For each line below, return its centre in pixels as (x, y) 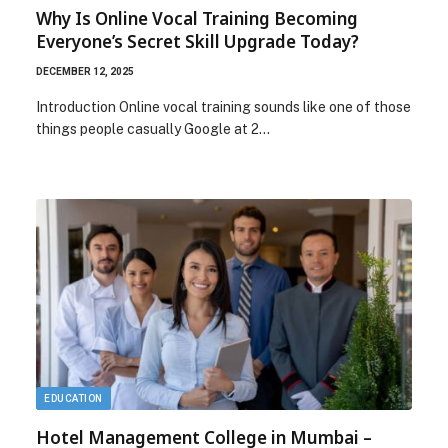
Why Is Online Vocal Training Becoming (197, 18)
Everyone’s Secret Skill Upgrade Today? (197, 41)
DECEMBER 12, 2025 (85, 71)
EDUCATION (73, 398)
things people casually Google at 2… (153, 128)
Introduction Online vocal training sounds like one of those (223, 106)
